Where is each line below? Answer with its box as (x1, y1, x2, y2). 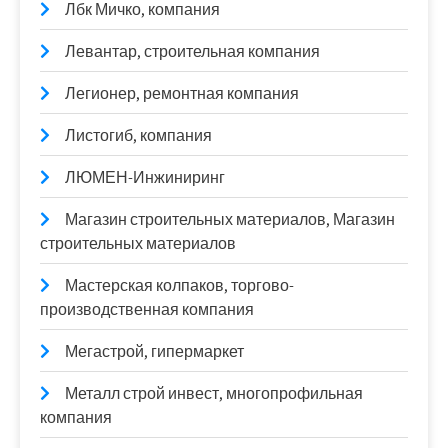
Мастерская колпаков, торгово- (65, 275, 294, 296)
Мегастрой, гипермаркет (65, 341, 244, 362)
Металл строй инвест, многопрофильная (65, 383, 363, 404)
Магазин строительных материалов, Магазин (65, 209, 395, 230)
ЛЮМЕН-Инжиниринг (65, 167, 225, 188)
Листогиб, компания (65, 125, 212, 146)
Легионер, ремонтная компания (65, 83, 299, 104)
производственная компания (40, 299, 254, 320)
